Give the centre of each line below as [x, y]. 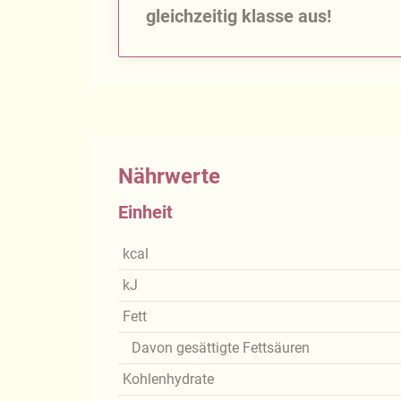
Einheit [145, 213]
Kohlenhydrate [168, 380]
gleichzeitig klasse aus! [239, 17]
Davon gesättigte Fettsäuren [221, 348]
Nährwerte [169, 177]
